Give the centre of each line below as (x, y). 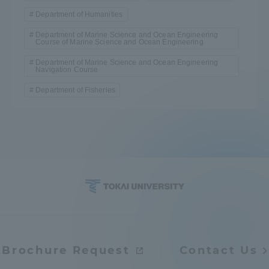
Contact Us (219, 251)
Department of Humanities (79, 15)
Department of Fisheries (75, 90)
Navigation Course (67, 70)
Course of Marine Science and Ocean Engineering (119, 42)
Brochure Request (66, 251)
